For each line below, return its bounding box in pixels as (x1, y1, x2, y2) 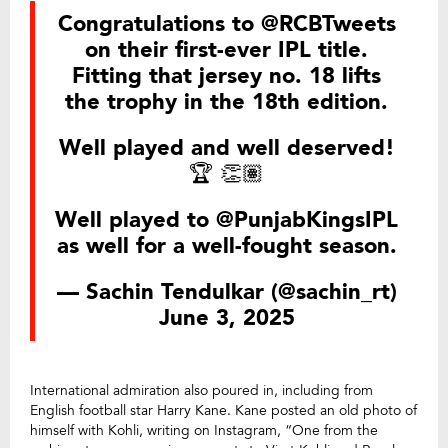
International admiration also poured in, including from (30, 380, 373, 400)
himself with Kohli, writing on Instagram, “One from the (30, 420, 378, 440)
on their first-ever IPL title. (85, 34, 368, 65)
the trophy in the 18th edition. (65, 86, 388, 117)
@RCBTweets (260, 8, 396, 39)
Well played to (55, 204, 216, 235)
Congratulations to (57, 8, 261, 39)
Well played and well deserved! (58, 132, 395, 163)
